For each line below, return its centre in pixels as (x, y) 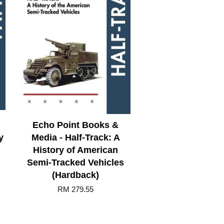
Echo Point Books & (75, 125)
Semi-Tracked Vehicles (75, 162)
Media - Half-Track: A (75, 137)
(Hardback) (75, 175)
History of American (75, 150)
